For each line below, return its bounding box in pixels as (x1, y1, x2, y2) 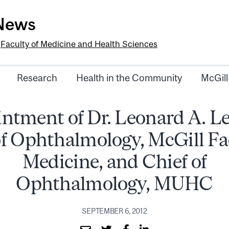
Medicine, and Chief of (22, 150, 207, 173)
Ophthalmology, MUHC (16, 172, 213, 195)
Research (17, 72, 57, 84)
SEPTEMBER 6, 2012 (82, 207, 147, 215)
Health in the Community (76, 72, 182, 84)
